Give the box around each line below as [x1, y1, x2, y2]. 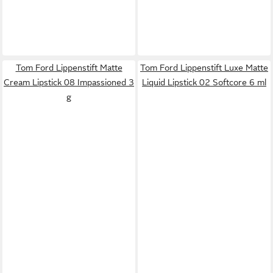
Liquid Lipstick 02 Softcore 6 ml [142, 77, 266, 87]
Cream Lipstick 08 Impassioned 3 [4, 77, 134, 87]
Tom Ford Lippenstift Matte [15, 62, 122, 73]
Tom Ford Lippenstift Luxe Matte [140, 62, 268, 73]
